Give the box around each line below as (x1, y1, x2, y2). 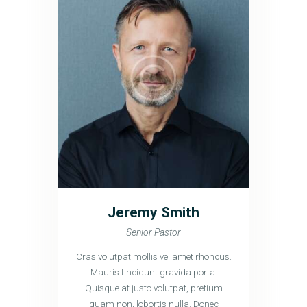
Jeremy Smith (108, 203, 199, 221)
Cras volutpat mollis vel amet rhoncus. (75, 251, 232, 262)
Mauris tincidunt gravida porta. (90, 267, 217, 278)
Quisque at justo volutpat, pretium (84, 283, 223, 294)
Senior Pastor (126, 226, 181, 238)
